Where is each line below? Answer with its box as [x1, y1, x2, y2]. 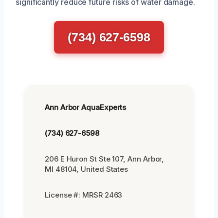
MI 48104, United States [45, 164, 128, 174]
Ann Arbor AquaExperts [45, 102, 127, 112]
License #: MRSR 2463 [45, 190, 123, 200]
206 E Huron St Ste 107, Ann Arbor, [45, 154, 164, 163]
